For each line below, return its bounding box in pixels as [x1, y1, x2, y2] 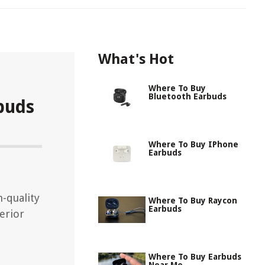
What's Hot [98, 51, 174, 67]
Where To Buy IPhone [148, 140, 238, 149]
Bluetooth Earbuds [148, 92, 227, 101]
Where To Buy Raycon [148, 196, 237, 205]
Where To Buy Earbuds [148, 252, 241, 261]
